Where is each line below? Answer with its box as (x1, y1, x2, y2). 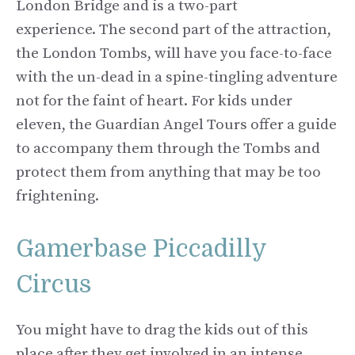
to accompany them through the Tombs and (16, 139, 320, 158)
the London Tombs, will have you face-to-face (16, 44, 332, 63)
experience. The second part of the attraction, (16, 21, 331, 40)
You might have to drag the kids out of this (16, 320, 308, 339)
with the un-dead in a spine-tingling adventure (16, 68, 338, 87)
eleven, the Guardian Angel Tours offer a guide (16, 116, 337, 135)
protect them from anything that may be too (16, 163, 321, 182)
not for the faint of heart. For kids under (16, 92, 292, 111)
